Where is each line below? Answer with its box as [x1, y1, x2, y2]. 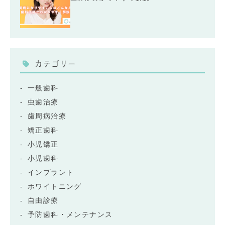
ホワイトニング [28, 182, 82, 191]
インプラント [28, 168, 74, 177]
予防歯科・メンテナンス [28, 210, 113, 219]
